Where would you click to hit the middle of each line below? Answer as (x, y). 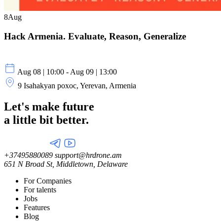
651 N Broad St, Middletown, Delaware (66, 164)
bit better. (64, 120)
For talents (40, 190)
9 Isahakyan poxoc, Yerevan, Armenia (77, 86)
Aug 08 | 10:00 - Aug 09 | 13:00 (67, 72)
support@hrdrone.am (87, 155)
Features (37, 208)
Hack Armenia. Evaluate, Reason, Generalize (95, 36)
